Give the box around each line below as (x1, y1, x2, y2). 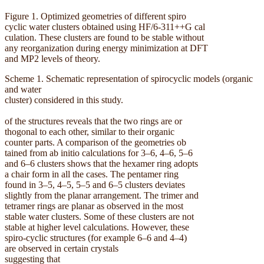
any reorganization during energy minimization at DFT (5, 43, 208, 53)
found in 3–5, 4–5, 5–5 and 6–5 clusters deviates (5, 180, 185, 190)
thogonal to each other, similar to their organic (5, 127, 174, 137)
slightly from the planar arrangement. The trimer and (5, 190, 199, 200)
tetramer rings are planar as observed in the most (5, 201, 183, 211)
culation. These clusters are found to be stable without (5, 32, 204, 42)
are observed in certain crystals (5, 243, 118, 253)
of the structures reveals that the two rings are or (5, 116, 182, 126)
